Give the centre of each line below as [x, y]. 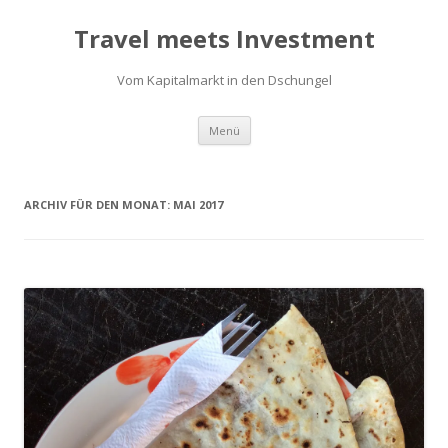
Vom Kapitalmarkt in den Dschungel [224, 80]
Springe [274, 122]
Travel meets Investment [224, 38]
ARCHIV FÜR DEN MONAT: [98, 204]
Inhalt [268, 150]
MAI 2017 [198, 204]
